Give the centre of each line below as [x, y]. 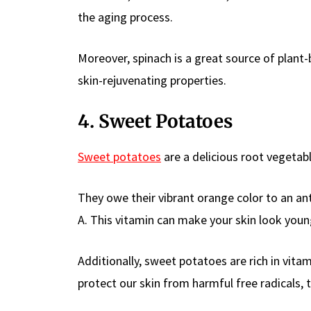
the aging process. [125, 17]
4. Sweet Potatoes [155, 121]
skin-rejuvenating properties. [152, 80]
